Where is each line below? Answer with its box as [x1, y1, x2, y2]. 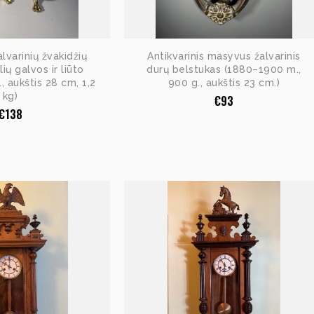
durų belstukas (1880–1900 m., [146, 63, 301, 75]
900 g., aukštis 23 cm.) [168, 76, 280, 88]
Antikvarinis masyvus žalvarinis [147, 50, 301, 62]
